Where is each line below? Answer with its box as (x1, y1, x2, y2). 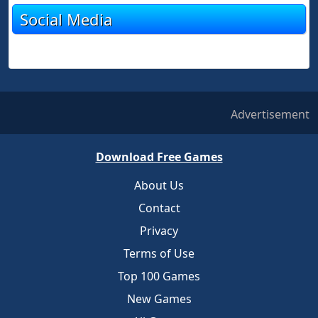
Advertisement (231, 106, 309, 122)
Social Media (20, 9, 112, 30)
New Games (126, 291, 192, 307)
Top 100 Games (118, 268, 200, 284)
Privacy (140, 223, 178, 238)
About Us (134, 177, 184, 193)
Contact (138, 200, 180, 216)
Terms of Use (124, 246, 194, 261)
